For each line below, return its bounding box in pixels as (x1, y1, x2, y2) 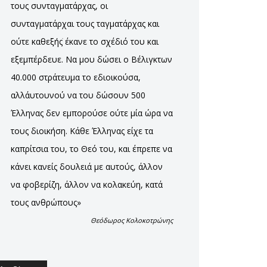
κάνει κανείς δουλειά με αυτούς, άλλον (11, 161, 163, 172)
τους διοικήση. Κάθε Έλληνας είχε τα (11, 125, 153, 136)
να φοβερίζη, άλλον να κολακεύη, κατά (11, 179, 163, 190)
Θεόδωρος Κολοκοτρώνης (91, 216, 173, 225)
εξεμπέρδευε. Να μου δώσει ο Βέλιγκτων (11, 54, 172, 65)
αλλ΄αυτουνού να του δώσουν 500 (11, 89, 145, 101)
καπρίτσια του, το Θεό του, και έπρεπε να (11, 143, 172, 154)
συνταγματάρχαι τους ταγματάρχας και (11, 18, 159, 29)
